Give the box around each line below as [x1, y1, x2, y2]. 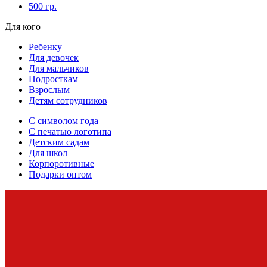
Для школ [29, 147, 67, 158]
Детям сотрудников [29, 95, 107, 105]
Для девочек [29, 52, 79, 63]
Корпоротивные [29, 158, 94, 169]
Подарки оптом [29, 169, 92, 179]
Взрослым [29, 84, 70, 95]
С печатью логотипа [29, 126, 111, 136]
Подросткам [29, 73, 78, 84]
